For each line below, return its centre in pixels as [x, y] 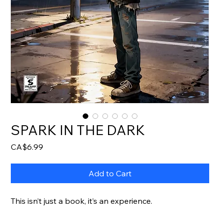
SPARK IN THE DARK [78, 130]
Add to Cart [110, 173]
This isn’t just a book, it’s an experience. [82, 201]
